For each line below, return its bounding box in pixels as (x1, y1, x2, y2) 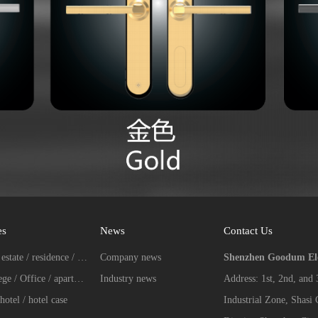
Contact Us (224, 225, 273, 237)
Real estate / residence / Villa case (77, 252, 88, 263)
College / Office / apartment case (74, 273, 84, 285)
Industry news (100, 273, 157, 285)
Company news (100, 252, 162, 263)
